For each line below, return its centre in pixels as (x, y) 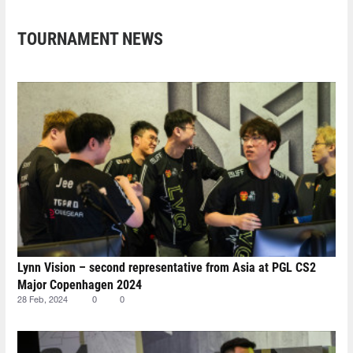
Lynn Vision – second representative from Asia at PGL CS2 (167, 268)
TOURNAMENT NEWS (90, 39)
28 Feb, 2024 (43, 301)
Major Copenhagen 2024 (80, 285)
